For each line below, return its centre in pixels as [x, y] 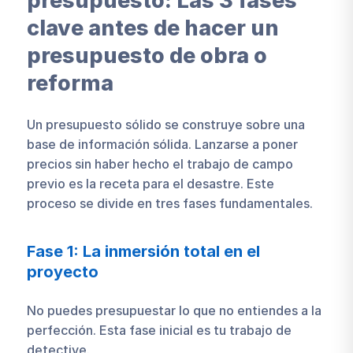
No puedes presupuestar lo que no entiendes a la [174, 310]
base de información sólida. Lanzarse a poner [162, 145]
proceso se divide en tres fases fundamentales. [169, 204]
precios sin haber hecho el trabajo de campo [160, 164]
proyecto [62, 272]
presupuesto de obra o [147, 55]
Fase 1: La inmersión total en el [143, 252]
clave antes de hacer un [152, 28]
